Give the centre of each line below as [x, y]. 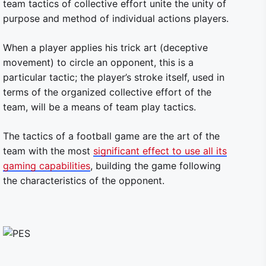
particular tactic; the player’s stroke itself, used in [114, 77]
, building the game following [156, 166]
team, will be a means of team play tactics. [99, 107]
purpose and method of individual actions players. [116, 18]
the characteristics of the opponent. [84, 180]
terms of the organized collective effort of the [107, 92]
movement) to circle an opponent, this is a [98, 62]
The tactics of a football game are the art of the [111, 136]
